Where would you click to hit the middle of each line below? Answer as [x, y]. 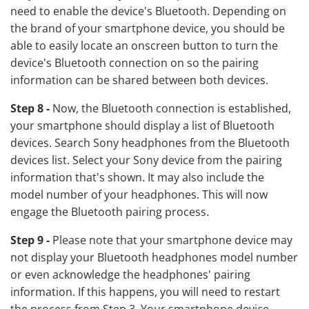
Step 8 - [30, 109]
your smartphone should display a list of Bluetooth [142, 126]
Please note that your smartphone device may [171, 240]
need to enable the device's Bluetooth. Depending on [148, 11]
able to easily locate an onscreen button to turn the [144, 46]
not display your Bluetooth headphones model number [154, 258]
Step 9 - [30, 240]
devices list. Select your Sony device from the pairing [146, 160]
